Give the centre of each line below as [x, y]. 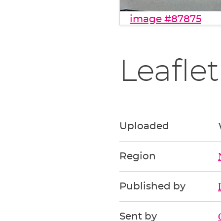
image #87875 [166, 19]
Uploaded [144, 126]
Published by [152, 186]
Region [138, 156]
